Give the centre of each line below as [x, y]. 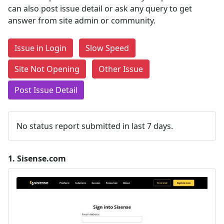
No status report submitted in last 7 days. [95, 126]
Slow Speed [107, 48]
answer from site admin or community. [82, 20]
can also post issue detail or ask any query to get [100, 8]
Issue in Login [40, 48]
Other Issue [121, 69]
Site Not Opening [47, 69]
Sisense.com [41, 158]
